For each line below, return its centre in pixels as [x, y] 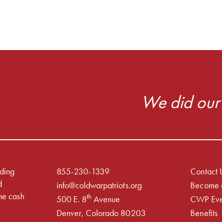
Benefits [204, 213]
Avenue [106, 199]
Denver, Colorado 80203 [101, 213]
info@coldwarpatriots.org [99, 185]
